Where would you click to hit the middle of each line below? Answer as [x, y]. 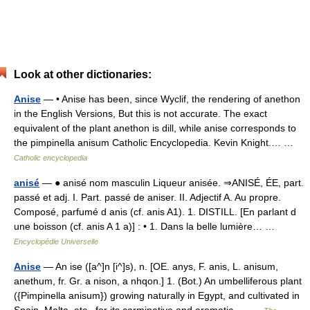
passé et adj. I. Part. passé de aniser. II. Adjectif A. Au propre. [147, 197]
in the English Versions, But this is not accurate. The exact [140, 113]
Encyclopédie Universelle [56, 241]
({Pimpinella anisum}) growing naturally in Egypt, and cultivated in [157, 295]
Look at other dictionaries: [83, 74]
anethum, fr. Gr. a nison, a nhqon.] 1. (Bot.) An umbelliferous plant [158, 281]
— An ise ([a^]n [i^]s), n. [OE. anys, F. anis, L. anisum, [159, 266]
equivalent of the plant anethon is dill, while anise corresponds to [155, 128]
